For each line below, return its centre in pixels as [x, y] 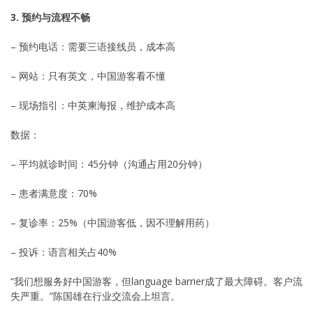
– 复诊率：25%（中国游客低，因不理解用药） [112, 222]
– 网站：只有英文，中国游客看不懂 [88, 75]
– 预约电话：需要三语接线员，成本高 [93, 46]
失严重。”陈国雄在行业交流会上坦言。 [95, 296]
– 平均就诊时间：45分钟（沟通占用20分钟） [109, 163]
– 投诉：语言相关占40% [64, 252]
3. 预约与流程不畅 [50, 17]
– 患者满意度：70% [54, 193]
